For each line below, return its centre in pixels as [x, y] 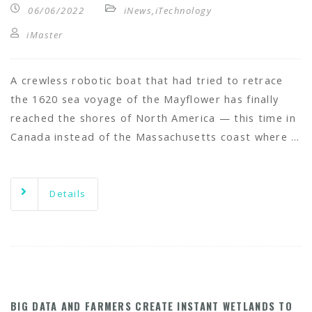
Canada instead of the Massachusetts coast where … [155, 137]
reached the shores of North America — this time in [153, 118]
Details [68, 194]
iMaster [45, 35]
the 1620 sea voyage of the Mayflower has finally [145, 99]
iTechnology [183, 10]
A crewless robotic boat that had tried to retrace [147, 80]
